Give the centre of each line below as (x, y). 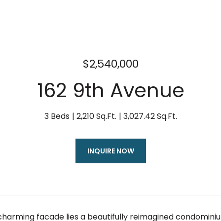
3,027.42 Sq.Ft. (150, 116)
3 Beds (57, 116)
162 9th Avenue (110, 90)
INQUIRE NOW (110, 151)
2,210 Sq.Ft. (96, 116)
